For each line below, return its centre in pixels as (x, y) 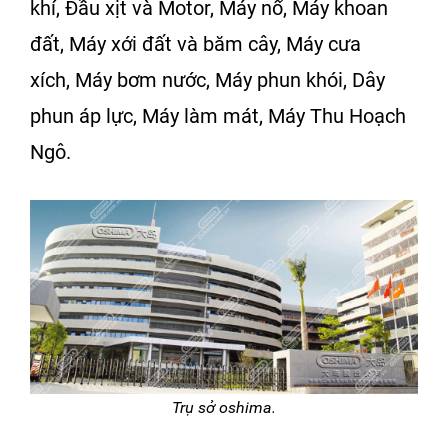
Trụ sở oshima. (224, 408)
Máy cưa (323, 44)
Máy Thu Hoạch (337, 116)
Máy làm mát (200, 116)
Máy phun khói (279, 80)
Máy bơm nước (140, 80)
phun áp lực (81, 116)
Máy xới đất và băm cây (173, 44)
